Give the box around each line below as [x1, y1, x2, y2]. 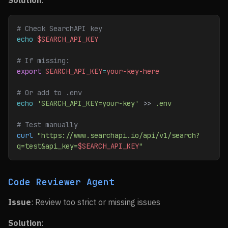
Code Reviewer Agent [8, 176, 115, 188]
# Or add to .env [17, 88, 82, 97]
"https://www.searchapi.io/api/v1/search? [33, 131, 200, 140]
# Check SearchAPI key [17, 24, 102, 33]
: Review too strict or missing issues [31, 197, 160, 207]
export [17, 67, 41, 76]
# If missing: [17, 56, 70, 65]
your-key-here [106, 67, 159, 76]
